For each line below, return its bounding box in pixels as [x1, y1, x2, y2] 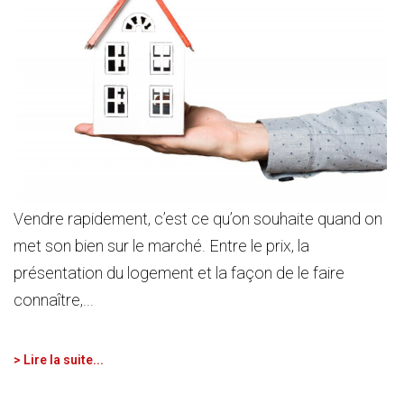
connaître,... [14, 289, 94, 309]
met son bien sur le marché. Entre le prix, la [14, 235, 309, 255]
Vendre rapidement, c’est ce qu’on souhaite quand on [14, 208, 382, 228]
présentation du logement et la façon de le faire [14, 262, 344, 282]
